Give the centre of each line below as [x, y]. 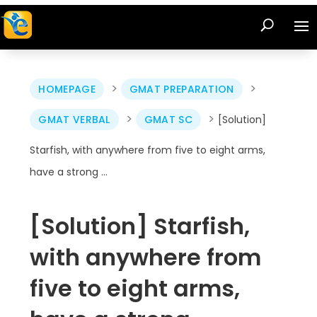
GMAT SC [168, 120]
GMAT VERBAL [74, 120]
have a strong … [69, 172]
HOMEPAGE [67, 89]
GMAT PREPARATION [181, 89]
